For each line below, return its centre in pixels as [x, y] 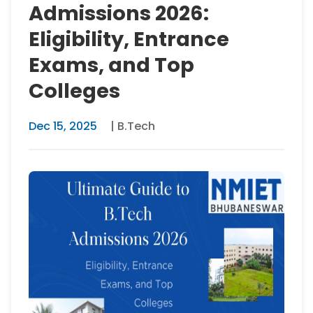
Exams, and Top [112, 65]
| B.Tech [133, 126]
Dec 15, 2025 [63, 126]
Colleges [75, 91]
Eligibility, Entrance [129, 39]
